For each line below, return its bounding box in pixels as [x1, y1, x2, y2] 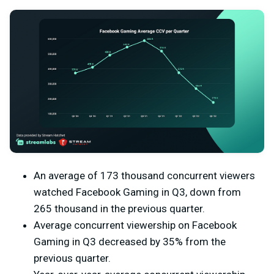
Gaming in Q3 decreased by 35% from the [34, 235, 226, 248]
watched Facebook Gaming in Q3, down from [34, 185, 241, 198]
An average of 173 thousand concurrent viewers [34, 169, 255, 182]
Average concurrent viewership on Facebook [34, 218, 237, 231]
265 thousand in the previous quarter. [34, 202, 205, 215]
